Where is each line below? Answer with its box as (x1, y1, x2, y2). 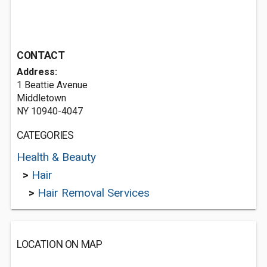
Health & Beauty (17, 150, 96, 164)
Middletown (17, 92, 66, 104)
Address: (17, 66, 57, 77)
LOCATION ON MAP (17, 238, 103, 250)
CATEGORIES (17, 129, 74, 141)
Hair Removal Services (38, 186, 150, 200)
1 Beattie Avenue (17, 79, 88, 91)
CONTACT (17, 49, 65, 61)
